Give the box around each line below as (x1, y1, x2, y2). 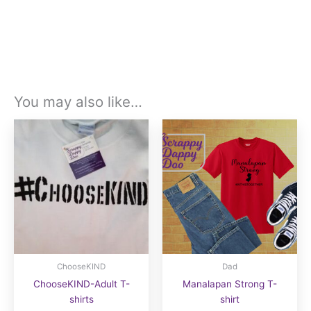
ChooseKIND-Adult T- (33, 278, 130, 290)
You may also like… (14, 93, 142, 111)
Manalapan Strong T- (183, 278, 277, 290)
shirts (69, 294, 94, 305)
